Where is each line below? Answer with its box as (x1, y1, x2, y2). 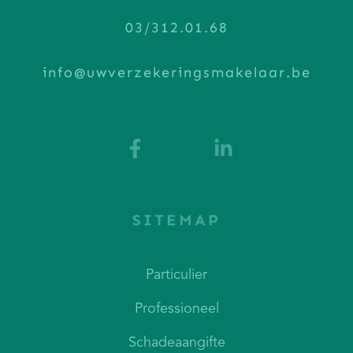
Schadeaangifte (128, 336, 225, 351)
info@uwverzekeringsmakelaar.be (42, 64, 311, 82)
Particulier (146, 268, 207, 283)
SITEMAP (132, 210, 221, 230)
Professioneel (134, 302, 219, 317)
